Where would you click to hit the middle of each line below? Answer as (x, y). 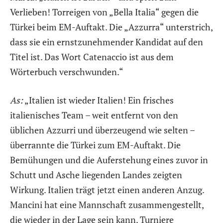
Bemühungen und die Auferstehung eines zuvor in (109, 160)
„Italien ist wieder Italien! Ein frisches (98, 100)
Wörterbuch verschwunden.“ (67, 71)
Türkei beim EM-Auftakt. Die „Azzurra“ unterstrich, (111, 27)
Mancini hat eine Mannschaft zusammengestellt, (107, 205)
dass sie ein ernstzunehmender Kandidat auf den (107, 42)
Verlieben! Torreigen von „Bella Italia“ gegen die (104, 12)
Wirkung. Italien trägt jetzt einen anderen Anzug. (107, 190)
